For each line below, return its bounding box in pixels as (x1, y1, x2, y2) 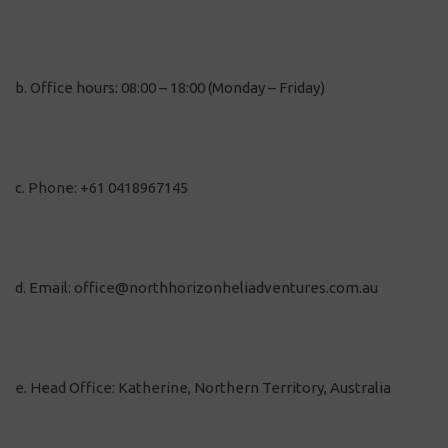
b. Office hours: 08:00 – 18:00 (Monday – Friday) (15, 79, 325, 96)
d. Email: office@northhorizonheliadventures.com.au (15, 279, 378, 296)
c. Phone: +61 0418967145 (15, 179, 188, 196)
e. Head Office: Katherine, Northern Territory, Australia (15, 379, 391, 396)
